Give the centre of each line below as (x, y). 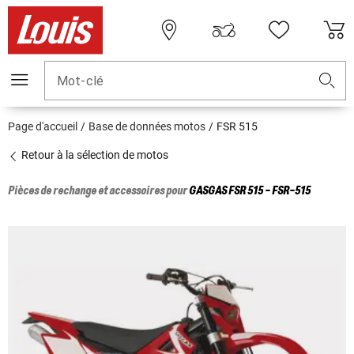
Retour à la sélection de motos (94, 155)
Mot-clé (81, 81)
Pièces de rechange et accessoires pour (98, 192)
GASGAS (208, 192)
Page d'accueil (43, 127)
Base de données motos (147, 127)
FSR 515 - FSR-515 (269, 192)
